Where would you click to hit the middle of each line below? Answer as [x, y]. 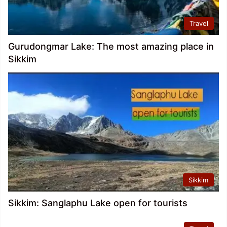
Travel [199, 24]
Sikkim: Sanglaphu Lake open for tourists [98, 203]
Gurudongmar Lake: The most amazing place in [111, 47]
